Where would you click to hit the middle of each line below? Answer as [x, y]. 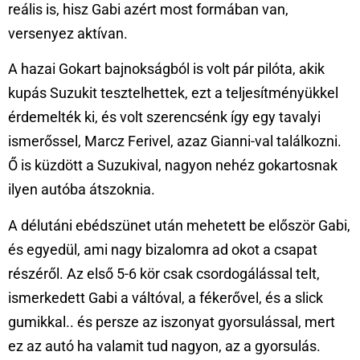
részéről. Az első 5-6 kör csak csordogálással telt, [164, 273]
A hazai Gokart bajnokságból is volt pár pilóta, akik [166, 69]
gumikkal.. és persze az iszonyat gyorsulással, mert [172, 321]
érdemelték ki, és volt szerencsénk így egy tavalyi [164, 117]
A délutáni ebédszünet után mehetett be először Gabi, [179, 225]
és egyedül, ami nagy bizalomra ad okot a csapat [163, 249]
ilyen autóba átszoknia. [82, 190]
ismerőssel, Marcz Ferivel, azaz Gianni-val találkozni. [175, 141]
